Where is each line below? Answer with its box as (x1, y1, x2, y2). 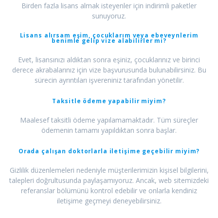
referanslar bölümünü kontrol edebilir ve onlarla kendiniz (21, 186, 197, 196)
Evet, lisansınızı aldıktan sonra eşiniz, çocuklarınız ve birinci (18, 55, 200, 65)
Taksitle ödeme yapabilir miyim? (52, 97, 166, 105)
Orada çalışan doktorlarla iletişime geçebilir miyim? (18, 147, 200, 155)
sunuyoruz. (92, 11, 126, 21)
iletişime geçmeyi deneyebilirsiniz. (56, 196, 162, 206)
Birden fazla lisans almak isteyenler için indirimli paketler (21, 1, 197, 11)
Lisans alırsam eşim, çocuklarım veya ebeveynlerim (19, 31, 199, 39)
